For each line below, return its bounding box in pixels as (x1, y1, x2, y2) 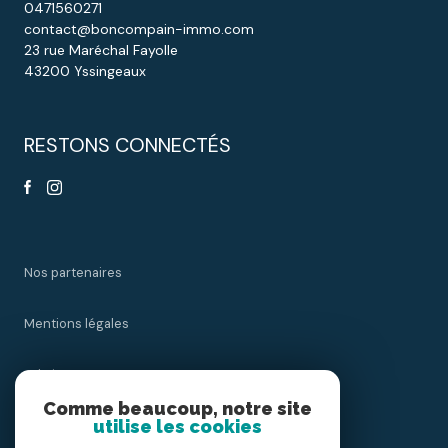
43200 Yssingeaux (24, 61, 146, 80)
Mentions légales (24, 314, 129, 332)
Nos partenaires (24, 263, 122, 281)
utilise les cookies (93, 416, 262, 437)
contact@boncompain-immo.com (24, 19, 254, 38)
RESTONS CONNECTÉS (24, 131, 231, 158)
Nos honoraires (24, 416, 118, 434)
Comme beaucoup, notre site (43, 398, 312, 419)
